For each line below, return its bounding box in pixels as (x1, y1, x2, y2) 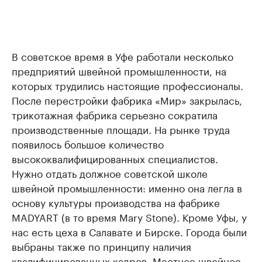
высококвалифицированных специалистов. (12, 150, 218, 166)
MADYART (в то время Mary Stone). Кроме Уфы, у (12, 209, 247, 225)
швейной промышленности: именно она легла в (12, 180, 242, 195)
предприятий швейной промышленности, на (12, 63, 226, 78)
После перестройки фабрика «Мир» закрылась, (12, 92, 242, 108)
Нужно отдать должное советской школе (12, 165, 208, 181)
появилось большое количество (12, 136, 164, 151)
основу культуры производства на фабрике (12, 194, 220, 210)
